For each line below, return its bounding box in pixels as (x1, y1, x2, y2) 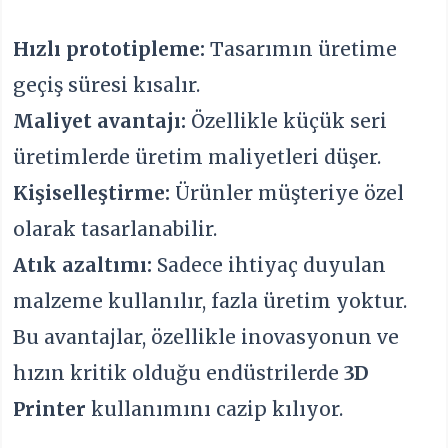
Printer (13, 397, 87, 422)
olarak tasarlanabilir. (13, 217, 218, 242)
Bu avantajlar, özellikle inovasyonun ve (13, 325, 400, 350)
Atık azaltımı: (13, 253, 153, 278)
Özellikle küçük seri (186, 109, 388, 134)
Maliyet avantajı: (13, 109, 187, 134)
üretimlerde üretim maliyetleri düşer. (13, 145, 382, 170)
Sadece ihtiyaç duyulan (152, 253, 387, 278)
